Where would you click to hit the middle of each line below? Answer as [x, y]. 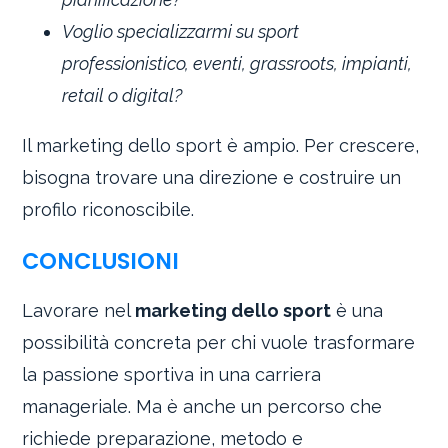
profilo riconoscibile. [108, 210]
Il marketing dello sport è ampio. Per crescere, [221, 146]
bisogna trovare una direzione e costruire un [212, 178]
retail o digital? [122, 96]
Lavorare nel [79, 311]
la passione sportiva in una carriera [172, 375]
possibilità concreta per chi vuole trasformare [219, 343]
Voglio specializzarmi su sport [181, 32]
